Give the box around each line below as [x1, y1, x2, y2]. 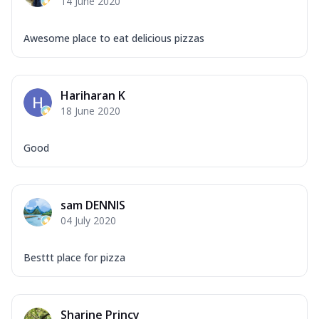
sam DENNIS [61, 197, 125, 213]
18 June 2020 [61, 103, 120, 117]
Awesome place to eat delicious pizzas [23, 31, 204, 45]
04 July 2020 [61, 213, 116, 227]
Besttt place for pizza [23, 250, 125, 264]
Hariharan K [61, 87, 125, 103]
